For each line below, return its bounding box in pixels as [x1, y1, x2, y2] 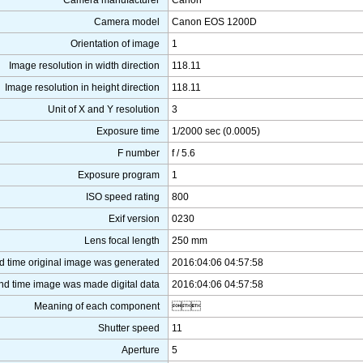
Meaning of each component [34, 301, 160, 313]
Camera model [94, 16, 160, 28]
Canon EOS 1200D [172, 16, 257, 28]
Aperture [122, 344, 160, 357]
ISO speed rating [86, 191, 160, 203]
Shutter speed [98, 322, 160, 335]
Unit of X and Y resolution [48, 104, 160, 116]
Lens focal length [84, 235, 160, 247]
